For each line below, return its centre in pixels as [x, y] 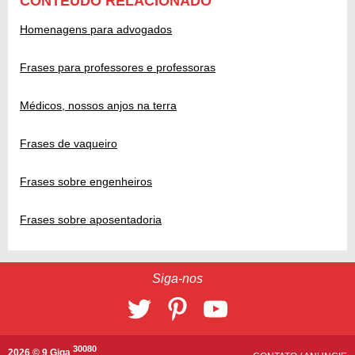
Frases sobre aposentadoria [91, 220]
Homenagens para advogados [96, 30]
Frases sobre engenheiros [86, 182]
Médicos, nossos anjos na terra [98, 106]
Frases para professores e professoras [118, 68]
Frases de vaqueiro [69, 144]
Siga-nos [177, 279]
